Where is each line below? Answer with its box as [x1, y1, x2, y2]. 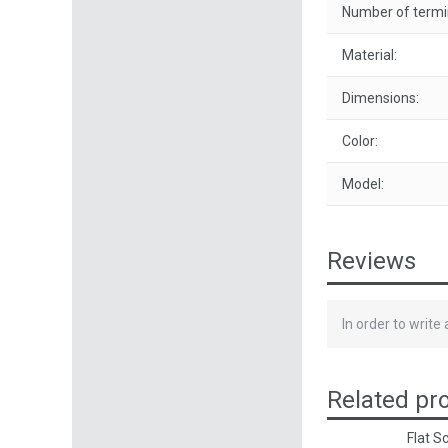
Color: [342, 133, 378, 149]
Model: [342, 176, 384, 192]
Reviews [327, 247, 416, 275]
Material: [342, 47, 397, 63]
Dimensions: [342, 90, 419, 106]
